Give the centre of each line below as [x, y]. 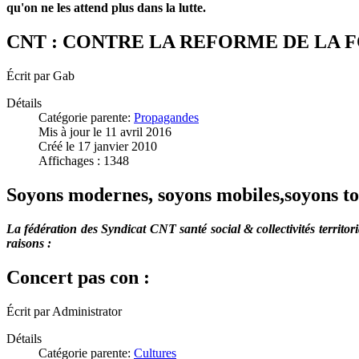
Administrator [87, 311]
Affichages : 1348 [84, 161]
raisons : [32, 243]
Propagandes [166, 117]
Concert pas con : [78, 277]
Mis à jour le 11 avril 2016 [105, 132]
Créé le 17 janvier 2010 [98, 146]
